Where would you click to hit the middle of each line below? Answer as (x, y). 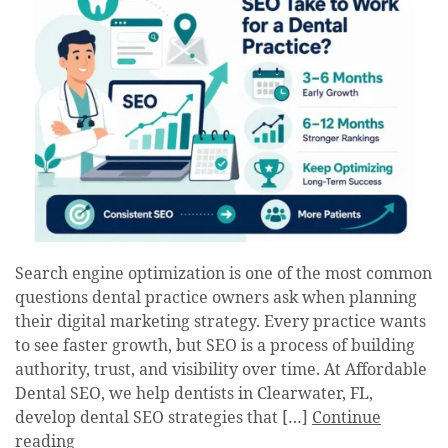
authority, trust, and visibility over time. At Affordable (221, 370)
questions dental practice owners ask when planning (216, 298)
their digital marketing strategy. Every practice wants (220, 322)
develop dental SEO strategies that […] (163, 418)
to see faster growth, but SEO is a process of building (215, 346)
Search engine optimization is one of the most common (223, 274)
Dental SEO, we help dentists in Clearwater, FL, (194, 394)
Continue (346, 418)
